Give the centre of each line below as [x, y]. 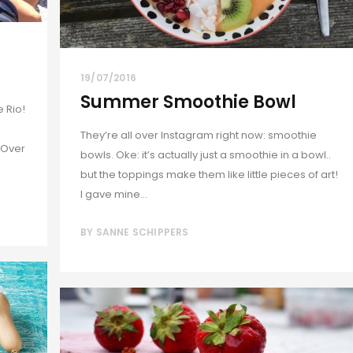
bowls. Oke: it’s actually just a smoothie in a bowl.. [206, 154]
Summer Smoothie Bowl [188, 102]
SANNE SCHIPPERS [142, 232]
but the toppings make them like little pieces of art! [210, 174]
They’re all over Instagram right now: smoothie [199, 135]
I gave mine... [114, 194]
